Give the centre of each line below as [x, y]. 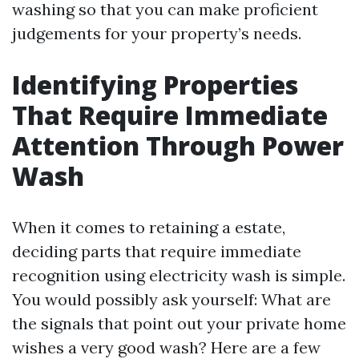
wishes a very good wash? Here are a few [166, 347]
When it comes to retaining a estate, [149, 227]
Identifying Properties [155, 85]
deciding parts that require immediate [157, 251]
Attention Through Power [178, 145]
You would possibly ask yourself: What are [171, 299]
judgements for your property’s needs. [157, 33]
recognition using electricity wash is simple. [179, 275]
